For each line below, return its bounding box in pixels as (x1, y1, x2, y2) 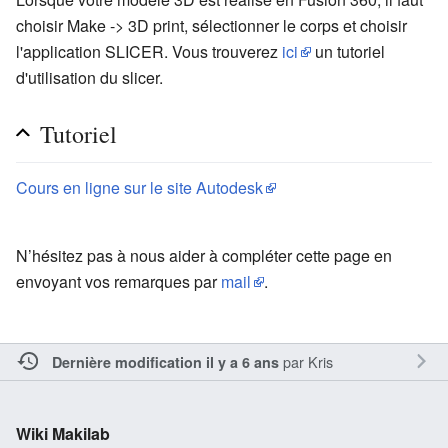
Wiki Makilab (16, 421, 110, 445)
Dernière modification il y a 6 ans (51, 351, 279, 372)
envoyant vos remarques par (16, 269, 221, 293)
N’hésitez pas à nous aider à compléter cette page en (16, 243, 392, 267)
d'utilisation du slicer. (16, 65, 163, 89)
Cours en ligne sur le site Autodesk (16, 175, 263, 199)
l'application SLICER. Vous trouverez (16, 39, 282, 63)
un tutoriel (311, 39, 385, 63)
